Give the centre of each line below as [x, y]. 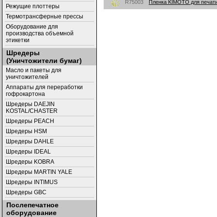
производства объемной [40, 33]
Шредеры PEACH [30, 121]
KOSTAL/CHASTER [32, 111]
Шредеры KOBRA [30, 162]
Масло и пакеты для [34, 70]
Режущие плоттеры [33, 6]
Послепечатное [32, 205]
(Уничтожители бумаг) [44, 61]
